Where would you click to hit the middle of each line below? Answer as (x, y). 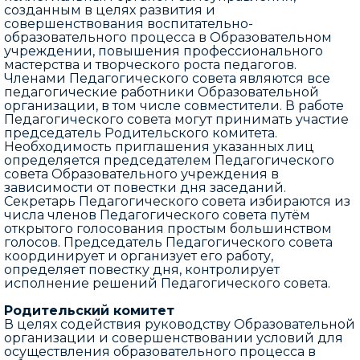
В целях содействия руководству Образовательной (180, 324)
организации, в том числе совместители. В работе (174, 106)
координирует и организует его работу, (139, 256)
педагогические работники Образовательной (162, 92)
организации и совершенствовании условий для (174, 338)
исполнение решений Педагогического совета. (167, 283)
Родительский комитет (89, 311)
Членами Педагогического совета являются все (167, 78)
